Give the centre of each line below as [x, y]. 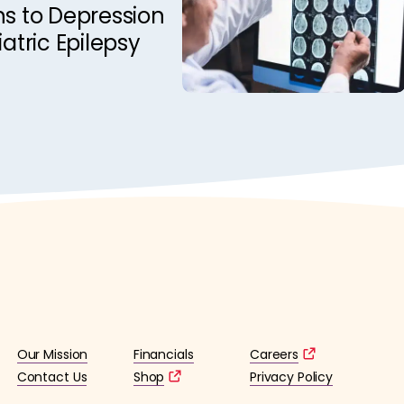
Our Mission [52, 354]
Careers [274, 354]
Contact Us [52, 376]
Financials [163, 354]
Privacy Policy [291, 376]
